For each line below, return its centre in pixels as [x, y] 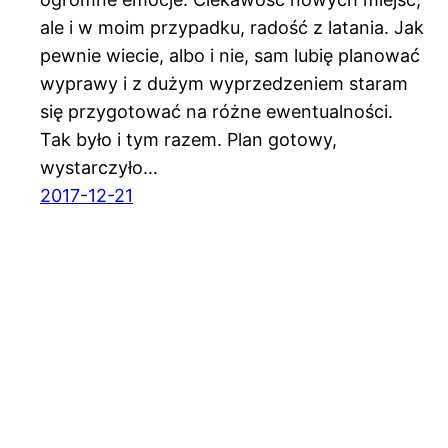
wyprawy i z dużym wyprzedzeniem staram [224, 84]
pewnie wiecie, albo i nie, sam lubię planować [230, 56]
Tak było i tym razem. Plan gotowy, [188, 140]
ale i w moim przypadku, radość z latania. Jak [232, 28]
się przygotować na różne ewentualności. [216, 112]
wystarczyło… [99, 168]
